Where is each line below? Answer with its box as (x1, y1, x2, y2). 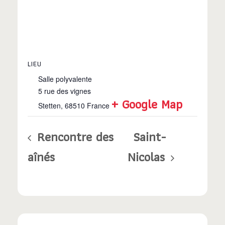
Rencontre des (33, 127, 114, 147)
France (87, 100, 109, 111)
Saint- (133, 127, 167, 147)
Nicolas (128, 147, 169, 167)
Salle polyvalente (38, 74, 92, 84)
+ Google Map (111, 94, 182, 115)
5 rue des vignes (38, 86, 91, 96)
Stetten (38, 100, 61, 111)
